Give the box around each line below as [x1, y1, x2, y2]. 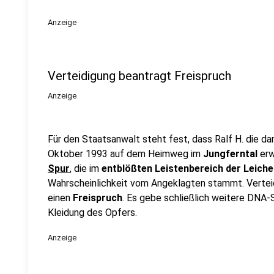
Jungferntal [203, 148, 260, 160]
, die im [70, 163, 102, 174]
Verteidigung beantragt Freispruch [48, 68, 231, 83]
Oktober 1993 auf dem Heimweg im [48, 148, 203, 160]
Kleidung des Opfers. [48, 207, 137, 218]
